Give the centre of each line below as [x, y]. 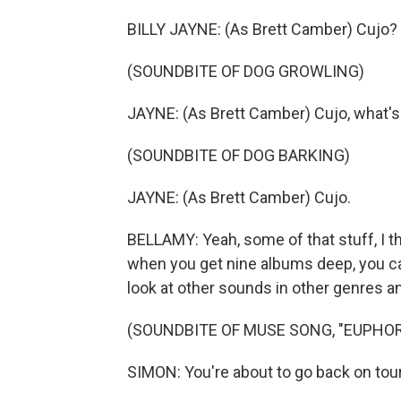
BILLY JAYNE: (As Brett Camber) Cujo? [262, 29]
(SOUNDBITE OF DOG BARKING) [239, 155]
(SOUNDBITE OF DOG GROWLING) [246, 71]
